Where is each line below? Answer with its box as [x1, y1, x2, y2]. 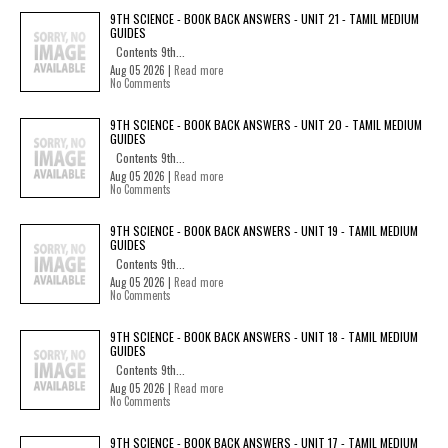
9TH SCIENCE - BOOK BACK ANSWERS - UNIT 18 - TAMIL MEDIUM [110, 328, 418, 345]
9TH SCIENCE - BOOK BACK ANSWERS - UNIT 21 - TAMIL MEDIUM [110, 10, 419, 27]
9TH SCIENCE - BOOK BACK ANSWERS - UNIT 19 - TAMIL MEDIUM [110, 222, 418, 239]
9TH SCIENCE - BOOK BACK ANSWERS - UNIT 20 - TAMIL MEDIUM [110, 116, 422, 133]
